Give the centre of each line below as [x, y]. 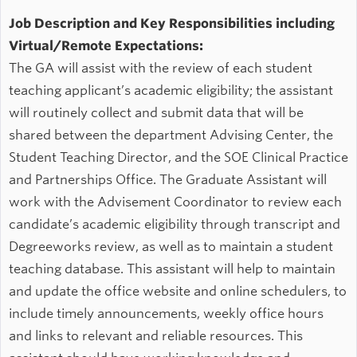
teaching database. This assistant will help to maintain [172, 269]
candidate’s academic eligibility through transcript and [175, 225]
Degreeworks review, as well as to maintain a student [171, 247]
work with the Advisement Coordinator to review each [175, 202]
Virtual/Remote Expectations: [106, 46]
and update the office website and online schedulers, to [178, 292]
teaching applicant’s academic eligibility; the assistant [171, 91]
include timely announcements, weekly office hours [166, 314]
